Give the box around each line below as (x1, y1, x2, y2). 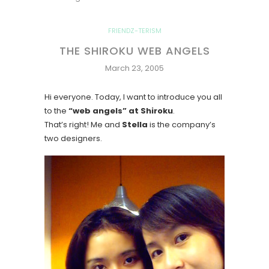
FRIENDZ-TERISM (107, 26, 162, 35)
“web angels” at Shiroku (68, 105, 173, 116)
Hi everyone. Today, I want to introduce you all (44, 91, 222, 103)
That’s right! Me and (44, 119, 122, 130)
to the (44, 105, 68, 116)
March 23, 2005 (105, 62, 164, 74)
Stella (122, 119, 148, 130)
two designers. (44, 133, 102, 144)
